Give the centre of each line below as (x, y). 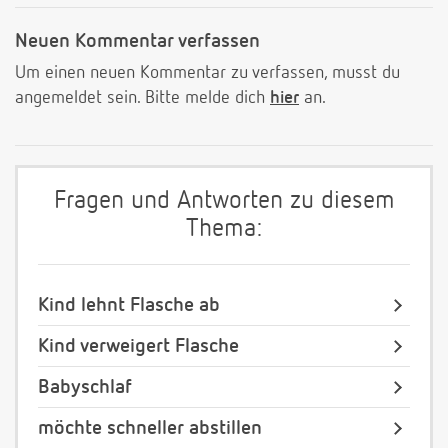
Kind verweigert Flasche (138, 346)
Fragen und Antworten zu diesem (224, 202)
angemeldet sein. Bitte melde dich (142, 98)
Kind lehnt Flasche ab (129, 305)
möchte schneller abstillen (150, 428)
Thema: (224, 230)
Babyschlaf (85, 387)
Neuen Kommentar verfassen (137, 41)
